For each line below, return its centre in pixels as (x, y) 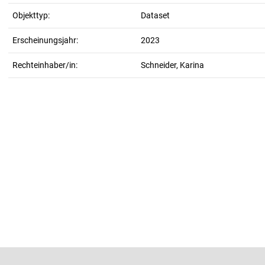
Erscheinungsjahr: (45, 40)
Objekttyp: (31, 15)
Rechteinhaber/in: (45, 65)
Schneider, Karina (172, 65)
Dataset (155, 15)
